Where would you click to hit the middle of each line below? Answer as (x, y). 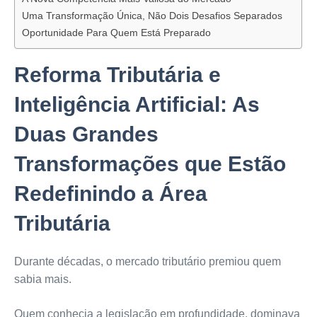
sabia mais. (42, 279)
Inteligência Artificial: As (137, 105)
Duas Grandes (86, 134)
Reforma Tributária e (117, 75)
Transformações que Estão (150, 164)
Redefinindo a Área (110, 194)
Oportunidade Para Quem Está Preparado (116, 33)
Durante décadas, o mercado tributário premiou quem (147, 262)
